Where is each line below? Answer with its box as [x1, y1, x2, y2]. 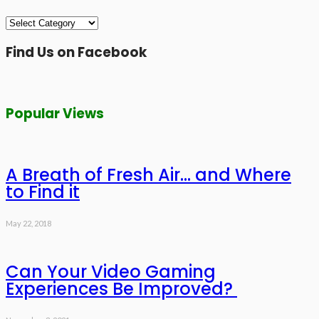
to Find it [6, 180, 80, 204]
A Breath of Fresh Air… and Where [6, 163, 291, 187]
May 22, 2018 [6, 219, 51, 229]
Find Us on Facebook [6, 43, 147, 63]
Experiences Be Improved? [6, 277, 237, 301]
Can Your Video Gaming [6, 260, 216, 284]
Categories [5, 14, 59, 28]
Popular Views [6, 103, 104, 123]
